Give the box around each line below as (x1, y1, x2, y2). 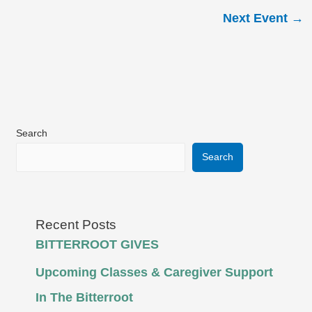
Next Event (223, 10, 292, 25)
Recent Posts (35, 217, 116, 233)
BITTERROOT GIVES (35, 237, 159, 252)
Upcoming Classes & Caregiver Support (35, 265, 273, 279)
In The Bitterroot (35, 290, 133, 304)
